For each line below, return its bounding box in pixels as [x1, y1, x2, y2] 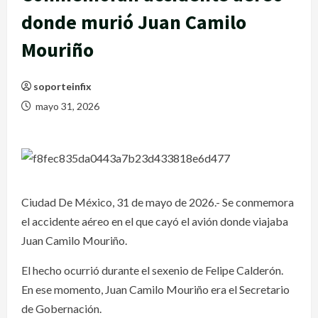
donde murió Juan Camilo [21, 9, 246, 35]
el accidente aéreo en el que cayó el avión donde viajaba [21, 214, 288, 228]
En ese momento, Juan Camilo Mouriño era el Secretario [21, 282, 290, 296]
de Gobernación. [21, 301, 102, 315]
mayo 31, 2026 [33, 99, 99, 112]
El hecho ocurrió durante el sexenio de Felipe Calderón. [21, 263, 283, 277]
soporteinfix [33, 79, 92, 92]
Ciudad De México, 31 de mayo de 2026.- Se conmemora [21, 194, 294, 209]
